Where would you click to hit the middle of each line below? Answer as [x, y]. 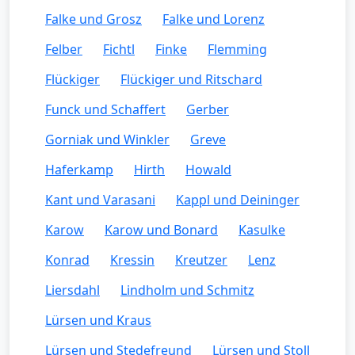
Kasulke [262, 229]
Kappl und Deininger [238, 199]
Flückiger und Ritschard [191, 79]
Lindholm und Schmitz [187, 290]
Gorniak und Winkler [107, 139]
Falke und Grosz [94, 19]
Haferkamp [79, 169]
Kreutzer [201, 260]
